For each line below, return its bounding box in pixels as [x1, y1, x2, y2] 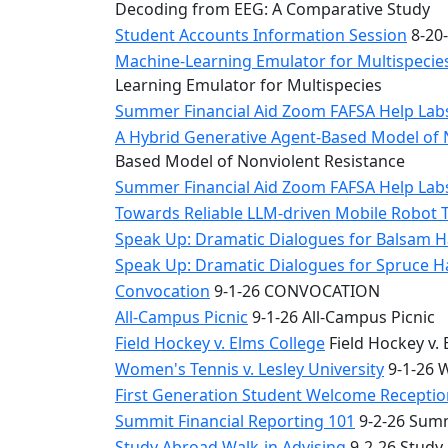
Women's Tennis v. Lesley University [115, 358, 384, 380]
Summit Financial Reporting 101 [115, 410, 355, 432]
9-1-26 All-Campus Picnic [248, 306, 435, 328]
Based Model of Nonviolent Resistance [115, 150, 405, 172]
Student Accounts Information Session [115, 24, 407, 46]
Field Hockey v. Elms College [115, 332, 325, 354]
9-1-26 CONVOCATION [210, 280, 380, 302]
